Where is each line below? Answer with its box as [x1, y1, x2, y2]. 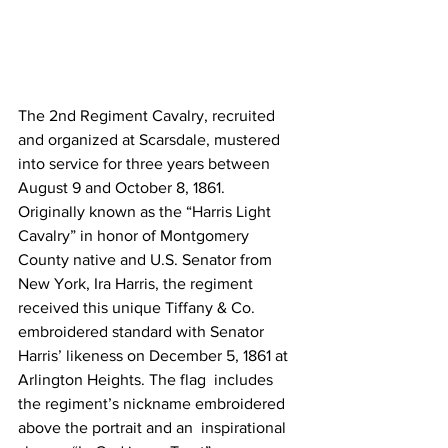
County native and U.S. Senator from [18, 250, 276, 268]
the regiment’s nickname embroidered [18, 394, 289, 412]
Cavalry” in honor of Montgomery [18, 226, 257, 244]
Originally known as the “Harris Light [18, 202, 275, 220]
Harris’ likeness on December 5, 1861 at [18, 346, 292, 364]
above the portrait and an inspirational [18, 418, 290, 436]
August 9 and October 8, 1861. [18, 178, 233, 196]
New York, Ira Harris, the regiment [18, 274, 261, 292]
